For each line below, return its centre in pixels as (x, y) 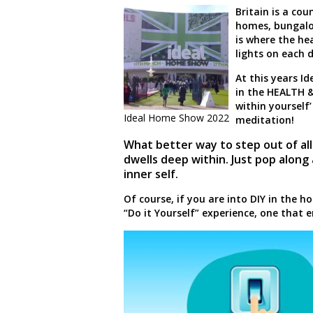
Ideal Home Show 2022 (176, 118)
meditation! (265, 120)
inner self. (151, 174)
